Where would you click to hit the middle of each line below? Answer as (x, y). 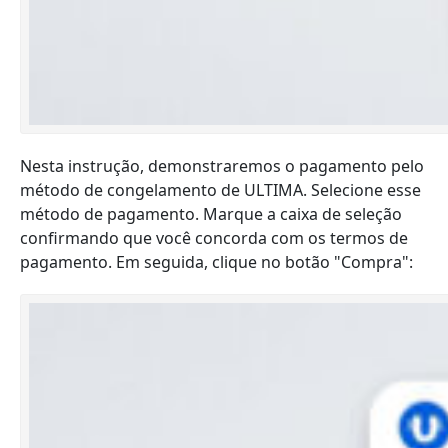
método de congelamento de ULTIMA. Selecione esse (220, 190)
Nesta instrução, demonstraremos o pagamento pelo (222, 166)
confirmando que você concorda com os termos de (214, 238)
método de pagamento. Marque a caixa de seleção (211, 214)
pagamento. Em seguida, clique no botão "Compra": (216, 262)
